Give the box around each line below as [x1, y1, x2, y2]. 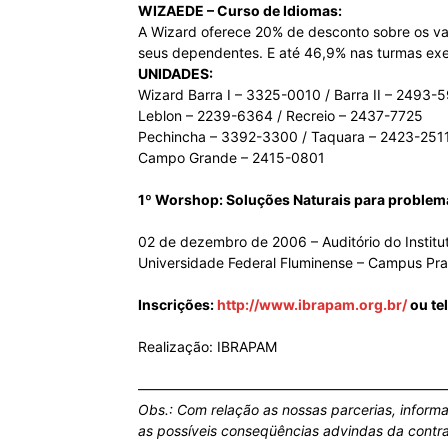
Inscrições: [138, 296, 217, 313]
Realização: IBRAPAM [138, 338, 277, 355]
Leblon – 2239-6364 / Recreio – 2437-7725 [138, 107, 423, 124]
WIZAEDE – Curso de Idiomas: [138, 2, 342, 19]
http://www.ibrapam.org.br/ [217, 296, 407, 313]
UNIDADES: [138, 65, 213, 82]
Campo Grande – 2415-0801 [138, 149, 325, 166]
